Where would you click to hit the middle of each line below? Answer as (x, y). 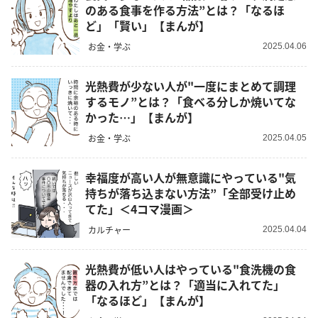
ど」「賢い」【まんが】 (148, 26)
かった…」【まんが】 (142, 117)
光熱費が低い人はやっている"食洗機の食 (191, 269)
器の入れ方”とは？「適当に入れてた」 (185, 285)
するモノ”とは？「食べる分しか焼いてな (191, 102)
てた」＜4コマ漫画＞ (139, 209)
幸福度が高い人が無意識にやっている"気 (191, 178)
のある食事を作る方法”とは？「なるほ (185, 10)
